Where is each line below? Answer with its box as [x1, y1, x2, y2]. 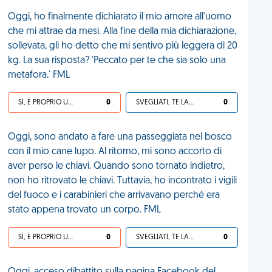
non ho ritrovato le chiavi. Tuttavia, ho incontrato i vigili [8, 176, 237, 186]
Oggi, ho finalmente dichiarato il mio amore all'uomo [8, 12, 232, 22]
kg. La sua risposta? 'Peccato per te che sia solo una [8, 56, 226, 66]
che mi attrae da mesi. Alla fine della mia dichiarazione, [8, 27, 237, 36]
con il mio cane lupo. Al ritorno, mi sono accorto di [8, 147, 222, 157]
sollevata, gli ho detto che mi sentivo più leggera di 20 [8, 41, 238, 51]
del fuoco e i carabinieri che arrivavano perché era [8, 191, 220, 200]
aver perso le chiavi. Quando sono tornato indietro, [8, 161, 225, 171]
